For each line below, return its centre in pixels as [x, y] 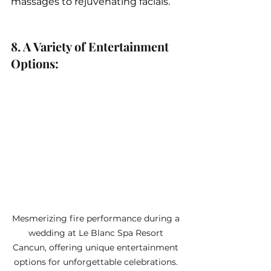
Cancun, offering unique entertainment [97, 247]
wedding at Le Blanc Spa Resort [97, 233]
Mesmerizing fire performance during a [97, 218]
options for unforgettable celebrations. [97, 262]
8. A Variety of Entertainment [91, 47]
